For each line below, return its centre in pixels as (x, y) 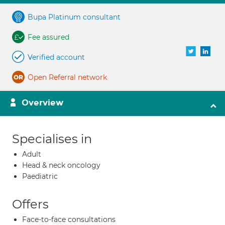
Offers (30, 204)
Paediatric (40, 176)
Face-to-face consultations (69, 219)
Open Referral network (67, 77)
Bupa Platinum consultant (74, 17)
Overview (42, 103)
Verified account (56, 57)
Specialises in (52, 139)
